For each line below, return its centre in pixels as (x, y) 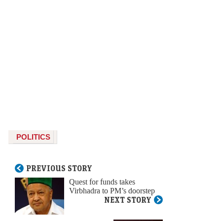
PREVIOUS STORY (59, 168)
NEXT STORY (128, 200)
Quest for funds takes (102, 182)
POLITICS (33, 137)
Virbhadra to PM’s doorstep (112, 190)
